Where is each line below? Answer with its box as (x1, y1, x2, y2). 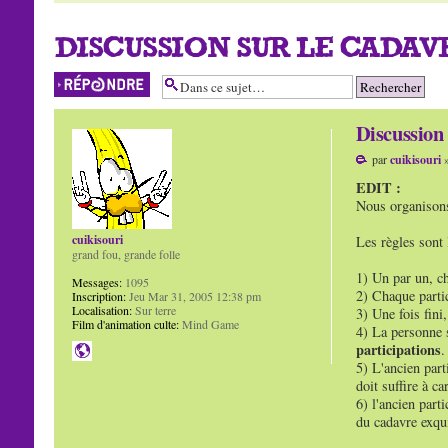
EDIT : (355, 177, 401, 199)
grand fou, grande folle (71, 246, 180, 262)
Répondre (53, 71, 100, 87)
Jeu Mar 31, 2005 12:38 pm (125, 288, 261, 304)
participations (355, 339, 441, 361)
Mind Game (178, 316, 239, 332)
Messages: (71, 274, 122, 290)
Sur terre (131, 302, 176, 318)
